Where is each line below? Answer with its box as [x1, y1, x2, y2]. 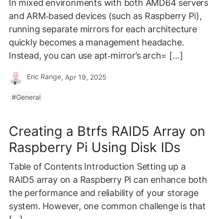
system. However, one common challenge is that [9, 200, 206, 211]
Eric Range [25, 73, 61, 81]
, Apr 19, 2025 [61, 73, 107, 81]
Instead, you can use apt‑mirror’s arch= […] [9, 50, 183, 61]
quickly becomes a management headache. [9, 37, 184, 47]
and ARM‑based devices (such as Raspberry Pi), [9, 10, 202, 21]
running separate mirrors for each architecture [9, 23, 197, 34]
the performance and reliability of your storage [9, 187, 198, 198]
